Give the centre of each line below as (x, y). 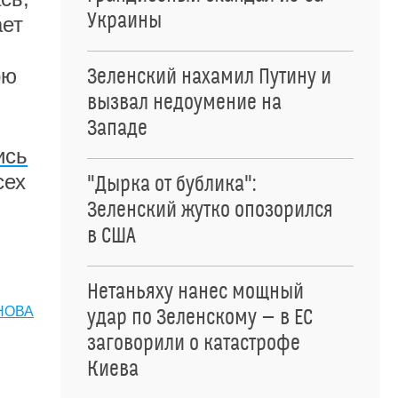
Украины (124, 21)
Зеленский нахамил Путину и (209, 77)
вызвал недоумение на (184, 103)
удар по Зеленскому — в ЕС (200, 318)
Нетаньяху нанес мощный (195, 292)
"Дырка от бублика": (171, 185)
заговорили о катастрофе (194, 344)
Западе (117, 129)
